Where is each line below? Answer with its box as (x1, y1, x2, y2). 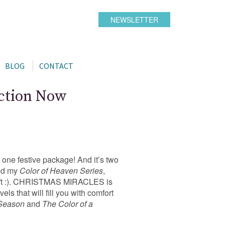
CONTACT (39, 61, 73, 71)
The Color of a (42, 197, 93, 209)
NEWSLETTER (110, 15, 158, 25)
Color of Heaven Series (20, 164, 103, 176)
